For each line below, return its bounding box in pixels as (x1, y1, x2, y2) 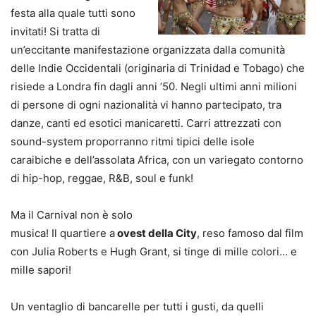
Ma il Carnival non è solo (11, 207, 133, 221)
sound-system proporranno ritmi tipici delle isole (11, 134, 255, 148)
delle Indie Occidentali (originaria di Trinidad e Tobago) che (11, 61, 305, 75)
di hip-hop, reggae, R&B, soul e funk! (11, 171, 193, 185)
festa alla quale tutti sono (11, 6, 135, 20)
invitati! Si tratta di (11, 24, 100, 38)
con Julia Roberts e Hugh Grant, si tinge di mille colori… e (11, 244, 297, 258)
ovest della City (115, 226, 197, 240)
